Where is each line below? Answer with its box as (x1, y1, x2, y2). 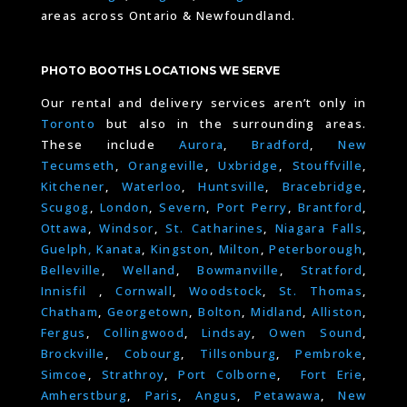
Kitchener (40, 177, 105, 194)
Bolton (198, 303, 243, 320)
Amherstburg (40, 386, 128, 403)
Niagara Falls (274, 219, 362, 236)
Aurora (179, 135, 224, 153)
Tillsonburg (200, 344, 277, 362)
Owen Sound (269, 323, 362, 341)
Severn (159, 198, 207, 215)
